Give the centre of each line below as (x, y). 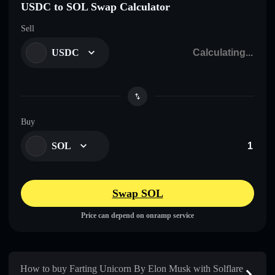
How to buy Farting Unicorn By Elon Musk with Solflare (132, 268)
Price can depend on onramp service (137, 215)
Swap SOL (137, 193)
